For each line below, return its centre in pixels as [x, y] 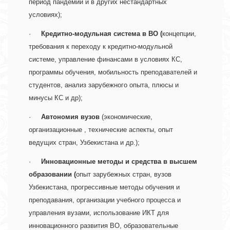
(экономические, [126, 117]
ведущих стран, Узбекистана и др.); [86, 143]
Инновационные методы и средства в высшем [119, 162]
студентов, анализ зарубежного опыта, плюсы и [104, 85]
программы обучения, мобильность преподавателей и [113, 72]
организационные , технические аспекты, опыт [101, 130]
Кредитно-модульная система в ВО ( [102, 34]
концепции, [179, 34]
